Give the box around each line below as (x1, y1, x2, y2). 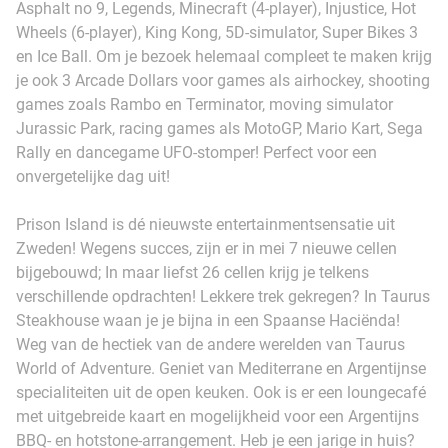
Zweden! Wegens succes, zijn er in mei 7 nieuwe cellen (16, 238, 397, 258)
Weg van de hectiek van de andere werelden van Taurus (16, 334, 405, 354)
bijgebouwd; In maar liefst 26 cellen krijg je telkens (16, 262, 369, 282)
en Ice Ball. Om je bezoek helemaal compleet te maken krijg (16, 46, 432, 66)
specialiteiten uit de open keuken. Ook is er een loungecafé (16, 382, 426, 402)
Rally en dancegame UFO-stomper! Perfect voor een (16, 142, 377, 162)
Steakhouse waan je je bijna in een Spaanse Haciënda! (16, 310, 400, 330)
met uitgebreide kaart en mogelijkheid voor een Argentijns (16, 406, 419, 426)
